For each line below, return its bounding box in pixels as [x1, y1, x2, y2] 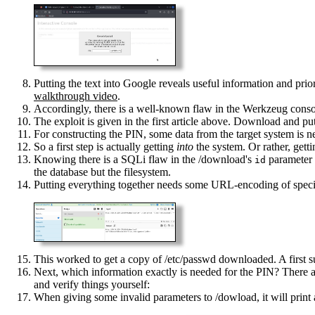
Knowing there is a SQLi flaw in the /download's [34, 153, 255, 166]
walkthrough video [34, 90, 117, 103]
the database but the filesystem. [34, 166, 171, 179]
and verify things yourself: [34, 278, 150, 290]
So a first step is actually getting [34, 141, 176, 153]
